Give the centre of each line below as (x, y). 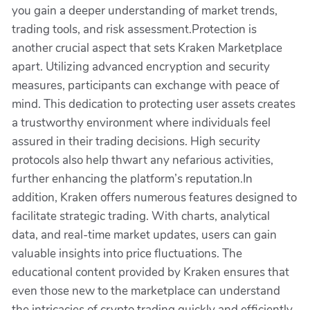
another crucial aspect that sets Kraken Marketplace (147, 48)
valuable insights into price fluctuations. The (127, 254)
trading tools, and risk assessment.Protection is (134, 29)
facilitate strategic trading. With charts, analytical (141, 216)
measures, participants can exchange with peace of (146, 85)
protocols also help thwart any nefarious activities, (143, 160)
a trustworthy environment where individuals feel (141, 123)
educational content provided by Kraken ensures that (151, 272)
